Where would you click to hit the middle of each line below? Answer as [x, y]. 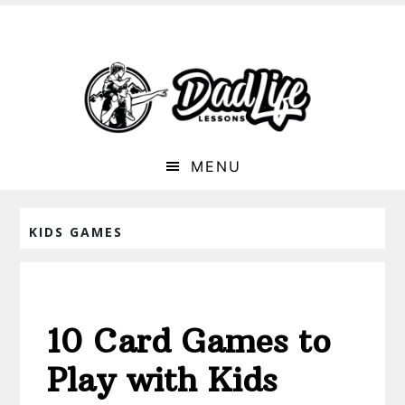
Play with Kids [162, 381]
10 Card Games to [189, 342]
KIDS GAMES [76, 232]
